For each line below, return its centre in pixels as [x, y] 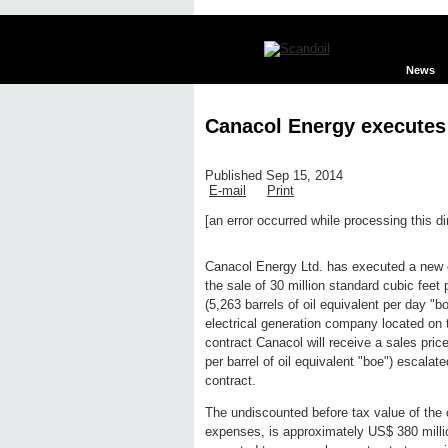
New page [339, 236]
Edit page [255, 236]
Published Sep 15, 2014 [274, 176]
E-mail [227, 191]
